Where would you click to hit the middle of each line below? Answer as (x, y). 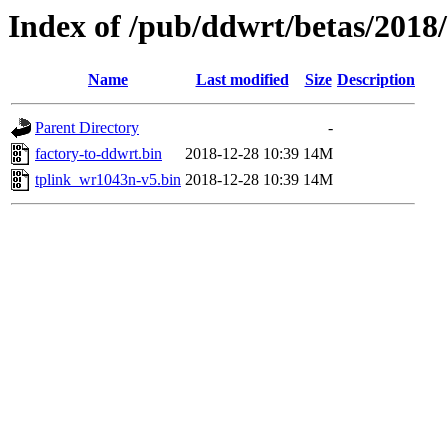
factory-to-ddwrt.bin (98, 154)
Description (376, 80)
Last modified (242, 80)
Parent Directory (87, 128)
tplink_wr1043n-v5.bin (108, 180)
